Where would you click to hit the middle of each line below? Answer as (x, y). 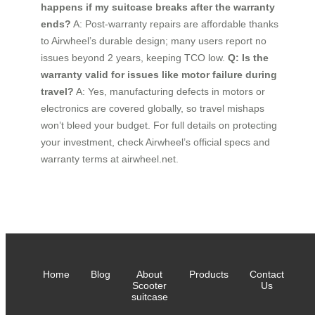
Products (208, 275)
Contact (266, 275)
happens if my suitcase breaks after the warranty (158, 7)
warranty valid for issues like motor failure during (159, 75)
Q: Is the (248, 58)
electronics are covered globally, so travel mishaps (153, 109)
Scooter (149, 286)
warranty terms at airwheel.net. (110, 159)
